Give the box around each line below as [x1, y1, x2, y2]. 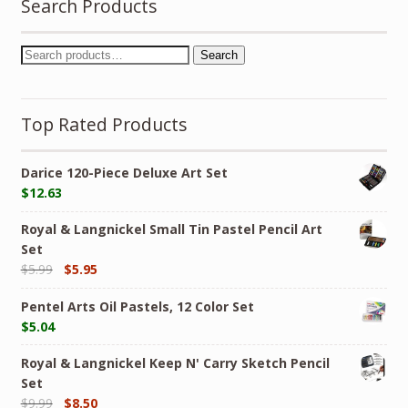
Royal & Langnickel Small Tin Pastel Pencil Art [20, 220, 322, 239]
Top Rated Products [20, 112, 188, 138]
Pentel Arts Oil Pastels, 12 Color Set [20, 297, 254, 315]
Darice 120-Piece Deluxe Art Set [20, 164, 228, 182]
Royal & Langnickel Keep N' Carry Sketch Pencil [20, 353, 330, 372]
